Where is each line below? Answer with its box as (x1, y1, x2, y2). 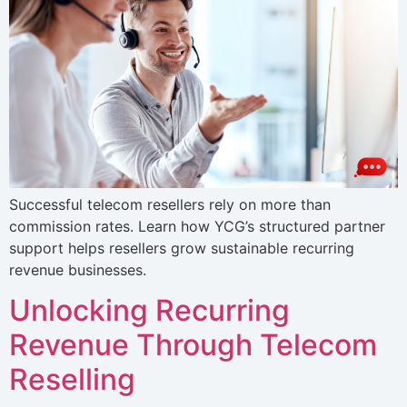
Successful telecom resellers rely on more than (9, 194, 331, 213)
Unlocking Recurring (9, 293, 290, 329)
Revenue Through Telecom (9, 327, 377, 363)
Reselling (9, 362, 135, 398)
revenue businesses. (9, 260, 146, 279)
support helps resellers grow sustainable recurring (9, 238, 354, 257)
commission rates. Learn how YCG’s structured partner (9, 216, 385, 235)
